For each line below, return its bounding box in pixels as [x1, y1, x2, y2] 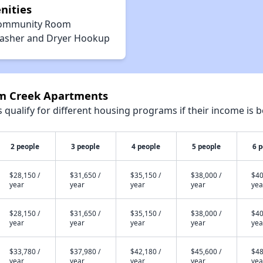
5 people [192, 141, 221, 151]
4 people [131, 141, 161, 151]
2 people [11, 141, 40, 151]
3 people [71, 141, 100, 151]
